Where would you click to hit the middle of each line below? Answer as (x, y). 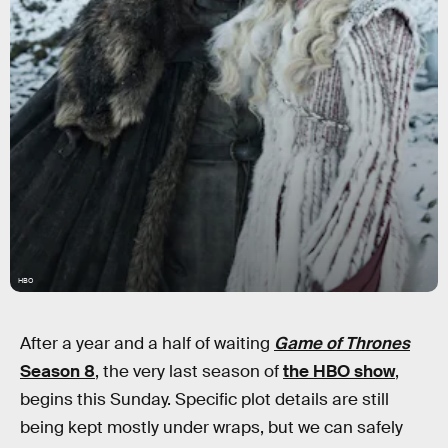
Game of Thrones (342, 343)
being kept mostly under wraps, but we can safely (211, 427)
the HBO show (339, 371)
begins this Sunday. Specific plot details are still (204, 399)
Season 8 (57, 371)
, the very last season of (189, 371)
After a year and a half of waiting (147, 343)
